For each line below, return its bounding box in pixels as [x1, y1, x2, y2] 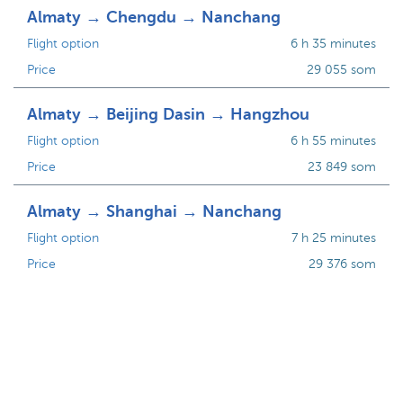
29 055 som [306, 63, 376, 76]
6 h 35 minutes [290, 37, 376, 50]
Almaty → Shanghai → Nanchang [27, 202, 282, 220]
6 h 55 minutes [290, 134, 376, 148]
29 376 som [308, 257, 376, 271]
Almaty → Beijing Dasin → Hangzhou [27, 105, 309, 123]
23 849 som [307, 160, 376, 174]
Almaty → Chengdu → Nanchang [27, 8, 281, 26]
